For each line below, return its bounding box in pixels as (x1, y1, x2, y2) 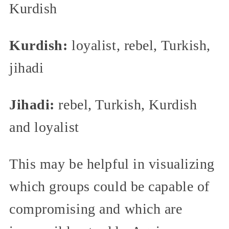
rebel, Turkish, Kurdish (54, 96, 197, 112)
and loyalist (9, 119, 79, 135)
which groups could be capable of (9, 178, 210, 194)
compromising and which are (9, 200, 182, 217)
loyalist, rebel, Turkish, (67, 37, 211, 53)
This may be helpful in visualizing (9, 155, 215, 172)
